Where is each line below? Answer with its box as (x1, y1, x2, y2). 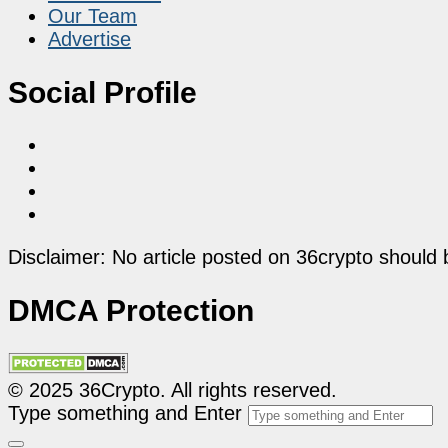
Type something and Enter (8, 402, 242, 425)
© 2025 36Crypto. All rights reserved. (8, 379, 337, 402)
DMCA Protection (8, 294, 254, 328)
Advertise (48, 27, 131, 50)
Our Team (48, 4, 137, 27)
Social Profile (8, 75, 197, 109)
